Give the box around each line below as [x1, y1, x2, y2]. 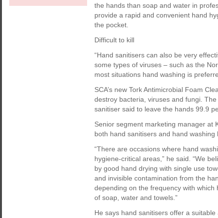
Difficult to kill [94, 36, 134, 44]
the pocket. [94, 21, 128, 29]
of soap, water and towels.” [94, 194, 178, 201]
